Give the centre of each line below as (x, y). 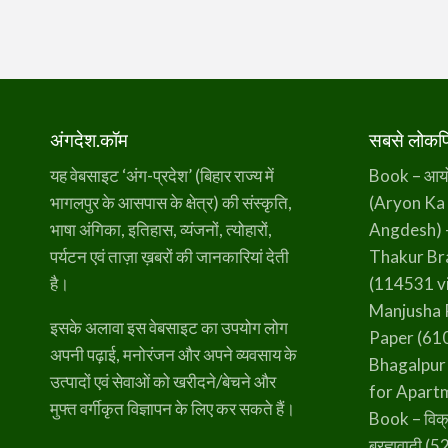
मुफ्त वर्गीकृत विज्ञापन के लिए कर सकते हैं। (173, 408)
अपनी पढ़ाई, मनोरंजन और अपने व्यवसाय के (174, 354)
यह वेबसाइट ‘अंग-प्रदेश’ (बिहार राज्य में (162, 175)
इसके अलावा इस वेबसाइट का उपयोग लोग (169, 327)
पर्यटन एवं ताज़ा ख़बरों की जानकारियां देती (170, 256)
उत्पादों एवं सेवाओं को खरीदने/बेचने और (163, 381)
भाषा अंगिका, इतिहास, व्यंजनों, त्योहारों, (161, 229)
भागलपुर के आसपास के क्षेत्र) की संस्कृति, (171, 202)
